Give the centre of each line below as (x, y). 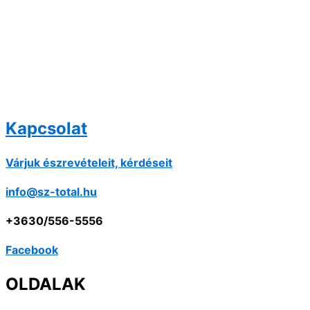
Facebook (32, 250)
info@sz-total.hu (51, 192)
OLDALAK (46, 284)
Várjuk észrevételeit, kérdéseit (89, 163)
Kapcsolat (46, 129)
